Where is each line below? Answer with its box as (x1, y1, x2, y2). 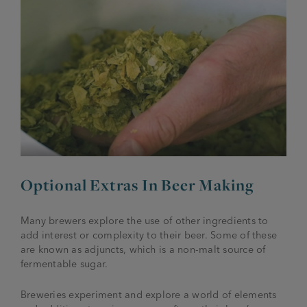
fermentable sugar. (21, 257, 108, 270)
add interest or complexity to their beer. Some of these (21, 228, 278, 241)
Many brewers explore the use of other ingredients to (21, 214, 269, 227)
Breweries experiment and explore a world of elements (21, 288, 277, 301)
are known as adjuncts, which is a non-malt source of (21, 243, 266, 256)
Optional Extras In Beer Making (21, 174, 254, 195)
